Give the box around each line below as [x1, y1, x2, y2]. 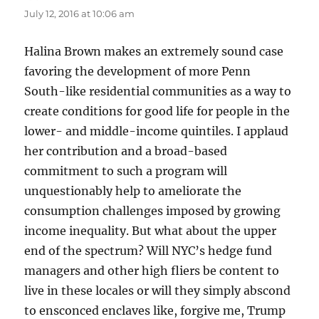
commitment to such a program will [24, 164, 228, 179]
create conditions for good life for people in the [24, 104, 291, 119]
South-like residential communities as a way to [24, 84, 292, 99]
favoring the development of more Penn [24, 64, 251, 79]
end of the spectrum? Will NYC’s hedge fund [24, 244, 273, 258]
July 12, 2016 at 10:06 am [24, 8, 135, 20]
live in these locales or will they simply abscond [24, 283, 291, 298]
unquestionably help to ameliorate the [24, 184, 242, 199]
